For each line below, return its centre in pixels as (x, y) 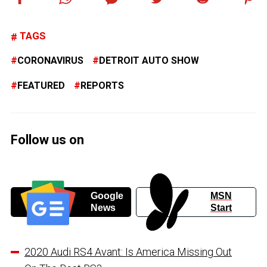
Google (107, 195)
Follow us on (47, 140)
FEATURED (41, 86)
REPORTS (102, 86)
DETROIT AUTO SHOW (149, 61)
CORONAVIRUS (50, 61)
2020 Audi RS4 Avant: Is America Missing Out (128, 252)
